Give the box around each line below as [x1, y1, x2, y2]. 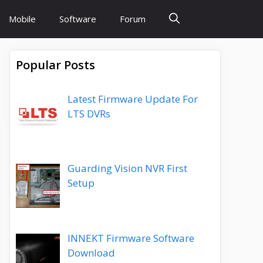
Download [67, 245, 115, 259]
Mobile [9, 13, 36, 25]
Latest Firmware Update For [67, 92, 198, 106]
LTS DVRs [67, 107, 110, 120]
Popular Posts [16, 57, 95, 73]
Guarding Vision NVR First [67, 161, 187, 176]
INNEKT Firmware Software [67, 231, 194, 245]
